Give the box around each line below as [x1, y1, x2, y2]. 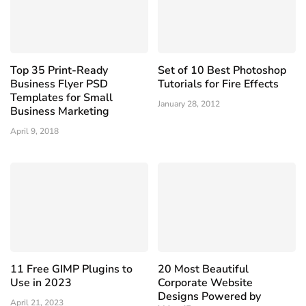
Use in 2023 [10, 275, 72, 291]
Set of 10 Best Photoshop [158, 63, 286, 79]
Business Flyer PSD [10, 76, 108, 92]
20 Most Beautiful [158, 262, 249, 277]
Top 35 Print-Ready [10, 63, 108, 79]
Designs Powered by [158, 289, 261, 305]
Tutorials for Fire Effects [158, 76, 279, 92]
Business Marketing [10, 104, 109, 120]
